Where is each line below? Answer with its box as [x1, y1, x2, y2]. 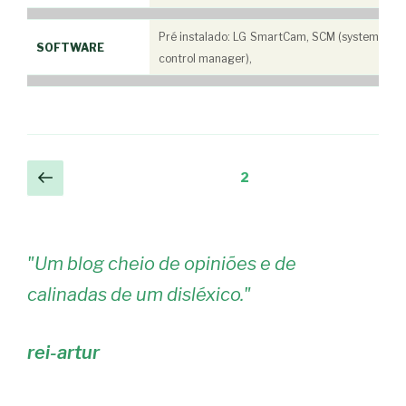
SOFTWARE [36, 40, 104, 54]
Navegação [26, 161, 121, 184]
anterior [52, 184, 141, 211]
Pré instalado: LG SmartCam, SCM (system [159, 29, 379, 43]
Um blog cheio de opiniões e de [34, 253, 296, 275]
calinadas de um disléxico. [27, 284, 244, 306]
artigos [26, 212, 86, 235]
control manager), [159, 51, 252, 65]
